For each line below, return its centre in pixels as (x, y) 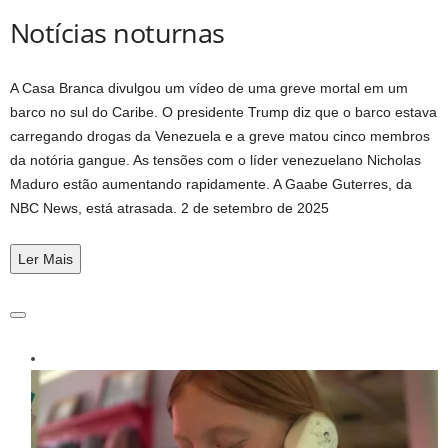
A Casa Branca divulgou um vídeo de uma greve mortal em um (209, 88)
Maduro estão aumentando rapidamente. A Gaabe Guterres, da (211, 184)
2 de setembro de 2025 (255, 208)
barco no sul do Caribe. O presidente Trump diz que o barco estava (223, 112)
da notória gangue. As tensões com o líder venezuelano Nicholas (215, 160)
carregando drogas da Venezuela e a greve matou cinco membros (220, 136)
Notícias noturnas (117, 33)
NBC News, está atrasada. (95, 208)
